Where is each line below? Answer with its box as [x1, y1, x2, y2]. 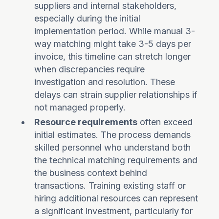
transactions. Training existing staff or [34, 180, 186, 191]
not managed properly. [34, 102, 126, 112]
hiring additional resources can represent [34, 193, 198, 203]
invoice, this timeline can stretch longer [34, 51, 191, 62]
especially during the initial [34, 13, 141, 23]
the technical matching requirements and [34, 155, 198, 165]
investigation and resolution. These [34, 77, 175, 87]
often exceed [137, 117, 193, 127]
